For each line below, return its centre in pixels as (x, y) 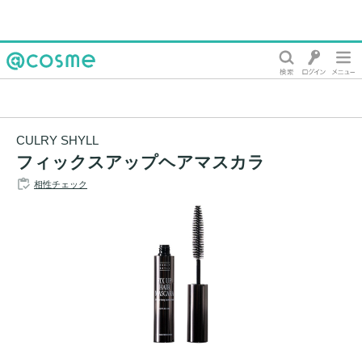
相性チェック (61, 184)
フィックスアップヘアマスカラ (141, 162)
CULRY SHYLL (57, 140)
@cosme (32, 84)
